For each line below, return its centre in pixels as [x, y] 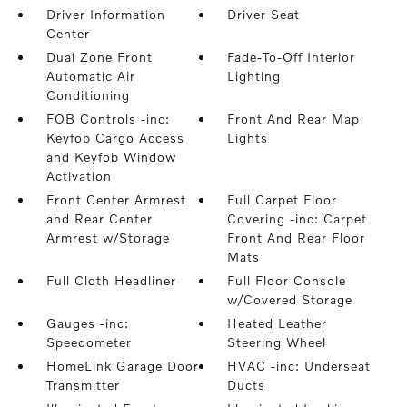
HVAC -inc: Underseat [299, 366]
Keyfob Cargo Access [115, 138]
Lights [248, 138]
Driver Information [105, 15]
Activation [79, 176]
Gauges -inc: [87, 323]
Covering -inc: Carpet [298, 219]
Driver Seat [264, 15]
